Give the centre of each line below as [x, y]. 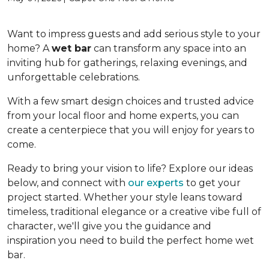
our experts [156, 183]
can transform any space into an [169, 48]
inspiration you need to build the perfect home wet [131, 240]
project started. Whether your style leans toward [125, 197]
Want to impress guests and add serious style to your [134, 34]
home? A [29, 48]
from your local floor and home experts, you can [123, 116]
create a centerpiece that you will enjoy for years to [131, 130]
